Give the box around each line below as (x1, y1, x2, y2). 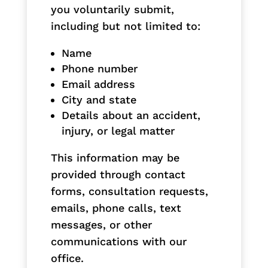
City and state (61, 93, 136, 106)
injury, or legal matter (61, 124, 175, 137)
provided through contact (50, 167, 185, 181)
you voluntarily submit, (50, 2, 174, 16)
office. (50, 251, 84, 264)
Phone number (61, 62, 138, 75)
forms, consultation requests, (50, 184, 208, 197)
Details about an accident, (61, 108, 200, 121)
